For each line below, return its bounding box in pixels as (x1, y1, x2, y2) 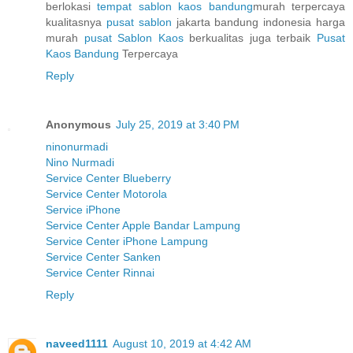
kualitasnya (46, 16, 106, 29)
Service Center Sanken (46, 251, 161, 264)
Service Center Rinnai (46, 266, 154, 280)
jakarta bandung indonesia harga (171, 16, 346, 29)
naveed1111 (46, 337, 108, 351)
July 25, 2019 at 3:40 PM (116, 118, 240, 132)
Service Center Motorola (46, 188, 167, 201)
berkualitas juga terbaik (183, 32, 318, 45)
